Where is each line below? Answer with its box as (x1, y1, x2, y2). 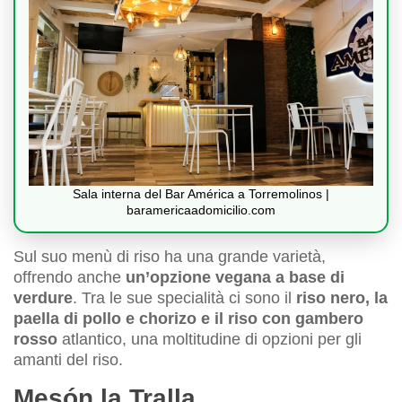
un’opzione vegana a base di (126, 268, 345, 287)
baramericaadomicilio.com (127, 203, 275, 218)
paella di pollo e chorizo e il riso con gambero (13, 310, 363, 328)
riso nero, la (296, 289, 388, 308)
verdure (13, 289, 73, 308)
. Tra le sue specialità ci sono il (73, 289, 296, 308)
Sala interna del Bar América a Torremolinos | (73, 187, 329, 202)
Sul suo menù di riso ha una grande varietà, (13, 248, 326, 267)
